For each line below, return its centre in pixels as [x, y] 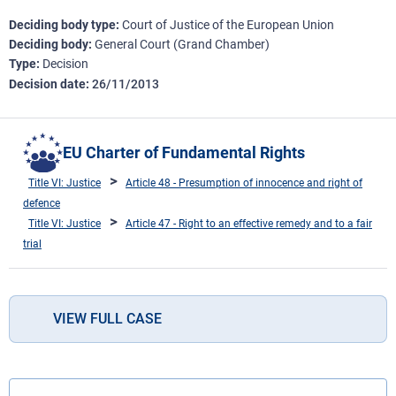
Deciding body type [62, 25]
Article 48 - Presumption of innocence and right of [244, 183]
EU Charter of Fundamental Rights [184, 152]
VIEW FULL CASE [107, 318]
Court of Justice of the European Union [228, 25]
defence [42, 203]
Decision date [47, 84]
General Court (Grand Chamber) [182, 44]
